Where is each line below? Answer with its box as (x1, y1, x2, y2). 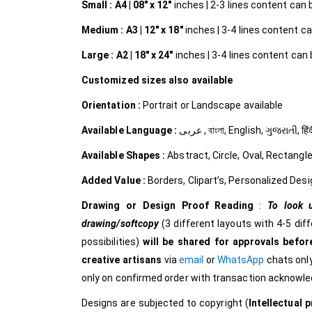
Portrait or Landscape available (142, 100, 283, 111)
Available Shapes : (81, 150, 168, 162)
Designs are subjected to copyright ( (81, 297, 249, 309)
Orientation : (81, 100, 143, 111)
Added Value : (81, 175, 148, 187)
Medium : (81, 24, 124, 36)
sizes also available (139, 75, 235, 86)
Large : (81, 49, 114, 61)
